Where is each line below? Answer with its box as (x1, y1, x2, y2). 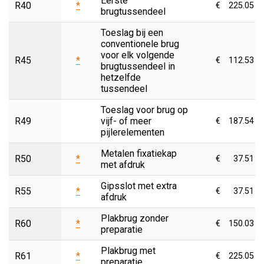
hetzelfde (101, 71, 141, 83)
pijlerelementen (101, 126, 164, 138)
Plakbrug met (101, 245, 156, 256)
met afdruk (101, 159, 145, 170)
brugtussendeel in (101, 60, 175, 72)
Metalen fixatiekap (101, 147, 177, 159)
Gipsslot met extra (101, 180, 177, 192)
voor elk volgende (101, 49, 174, 61)
